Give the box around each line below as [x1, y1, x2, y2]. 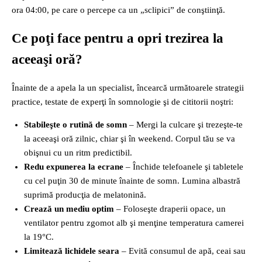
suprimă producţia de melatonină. [24, 190, 146, 200]
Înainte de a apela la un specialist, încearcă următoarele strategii [12, 83, 244, 93]
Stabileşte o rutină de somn [24, 120, 127, 130]
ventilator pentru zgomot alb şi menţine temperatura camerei [24, 218, 244, 228]
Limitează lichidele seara [24, 246, 119, 256]
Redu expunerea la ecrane [24, 162, 123, 172]
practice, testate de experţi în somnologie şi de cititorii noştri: [12, 97, 233, 107]
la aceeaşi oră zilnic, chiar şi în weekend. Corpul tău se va [24, 134, 235, 144]
